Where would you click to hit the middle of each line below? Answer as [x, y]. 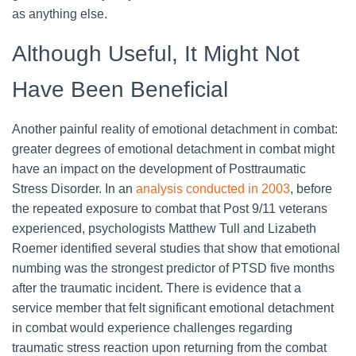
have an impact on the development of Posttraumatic [159, 169]
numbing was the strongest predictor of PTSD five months [173, 268]
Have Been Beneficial [120, 89]
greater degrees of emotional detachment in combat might [173, 149]
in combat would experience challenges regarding [152, 328]
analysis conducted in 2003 [211, 189]
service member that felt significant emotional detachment [173, 308]
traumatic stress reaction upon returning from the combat [169, 348]
